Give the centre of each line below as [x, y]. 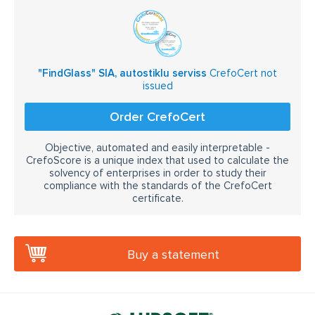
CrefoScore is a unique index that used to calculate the [157, 160]
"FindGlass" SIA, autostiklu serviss [122, 73]
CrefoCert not [242, 73]
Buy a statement [173, 255]
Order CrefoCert [157, 117]
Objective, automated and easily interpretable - [157, 148]
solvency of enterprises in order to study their [157, 173]
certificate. [157, 198]
